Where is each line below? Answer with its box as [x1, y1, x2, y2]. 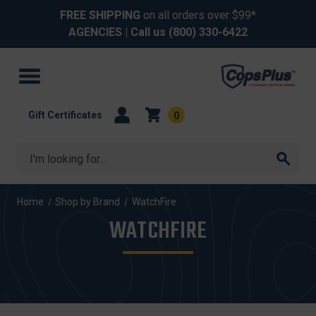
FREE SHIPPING [60, 8, 140, 22]
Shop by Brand [55, 196, 121, 207]
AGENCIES [68, 25, 122, 39]
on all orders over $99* [140, 8, 256, 22]
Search [17, 145, 52, 158]
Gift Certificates [28, 109, 102, 121]
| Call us [122, 25, 169, 39]
